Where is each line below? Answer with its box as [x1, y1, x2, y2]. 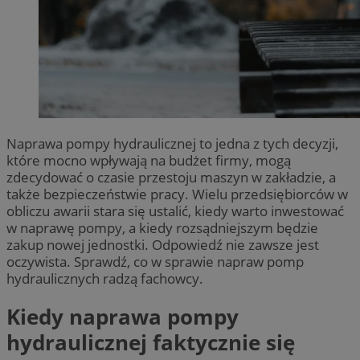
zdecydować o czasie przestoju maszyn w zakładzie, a [6, 167, 336, 186]
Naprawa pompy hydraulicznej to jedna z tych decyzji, [6, 133, 338, 153]
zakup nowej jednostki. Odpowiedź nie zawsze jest [6, 235, 319, 254]
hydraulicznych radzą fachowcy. [6, 268, 203, 288]
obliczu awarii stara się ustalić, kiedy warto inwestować [6, 201, 344, 220]
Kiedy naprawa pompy [6, 302, 239, 332]
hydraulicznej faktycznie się [6, 328, 295, 358]
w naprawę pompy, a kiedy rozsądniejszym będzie [6, 218, 318, 237]
